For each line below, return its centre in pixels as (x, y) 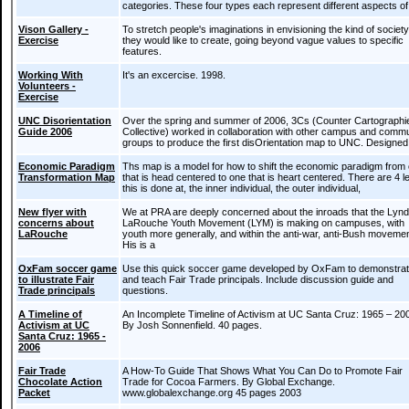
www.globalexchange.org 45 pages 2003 (212, 393)
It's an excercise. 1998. (174, 75)
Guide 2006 (45, 131)
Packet (34, 393)
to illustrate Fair (56, 279)
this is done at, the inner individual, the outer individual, (241, 188)
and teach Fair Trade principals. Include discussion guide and (258, 279)
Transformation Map (67, 177)
